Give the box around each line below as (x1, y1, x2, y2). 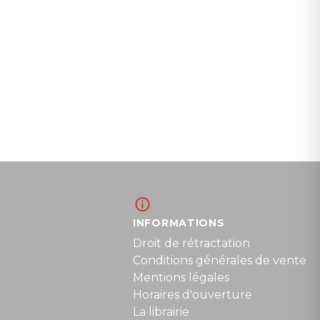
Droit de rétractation (133, 236, 250, 250)
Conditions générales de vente (133, 254, 306, 267)
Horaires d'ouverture (133, 288, 252, 301)
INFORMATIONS (133, 216, 225, 229)
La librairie (133, 305, 189, 319)
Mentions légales (133, 271, 229, 284)
